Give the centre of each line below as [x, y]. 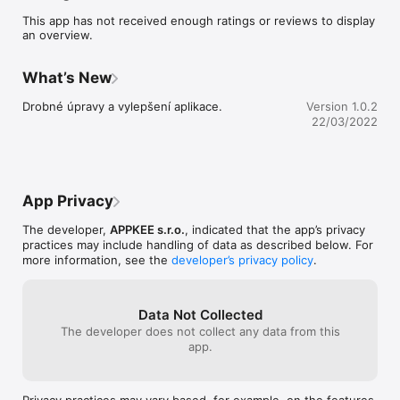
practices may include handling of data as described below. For [198, 244]
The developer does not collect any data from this [200, 331]
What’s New [67, 77]
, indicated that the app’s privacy [275, 229]
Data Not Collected [200, 314]
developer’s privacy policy [242, 259]
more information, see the [97, 259]
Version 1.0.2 [342, 106]
